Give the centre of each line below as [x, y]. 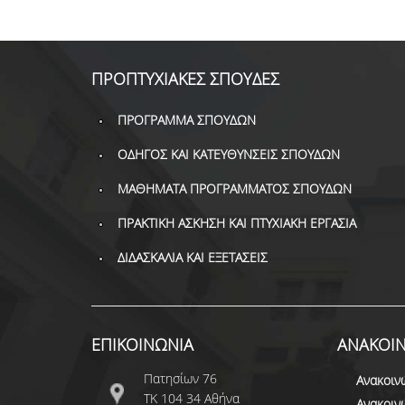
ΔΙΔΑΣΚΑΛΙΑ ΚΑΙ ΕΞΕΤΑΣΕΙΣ [192, 257]
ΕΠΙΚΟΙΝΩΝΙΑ [142, 344]
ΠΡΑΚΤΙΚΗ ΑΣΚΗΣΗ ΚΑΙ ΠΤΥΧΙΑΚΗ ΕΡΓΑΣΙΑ [236, 222]
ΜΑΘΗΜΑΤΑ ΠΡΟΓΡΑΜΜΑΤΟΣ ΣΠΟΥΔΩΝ [234, 188]
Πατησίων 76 [180, 378]
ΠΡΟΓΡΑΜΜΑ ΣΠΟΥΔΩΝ [186, 119]
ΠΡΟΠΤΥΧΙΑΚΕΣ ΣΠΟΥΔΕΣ [185, 78]
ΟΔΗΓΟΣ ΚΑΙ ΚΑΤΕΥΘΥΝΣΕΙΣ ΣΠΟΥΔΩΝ [228, 154]
